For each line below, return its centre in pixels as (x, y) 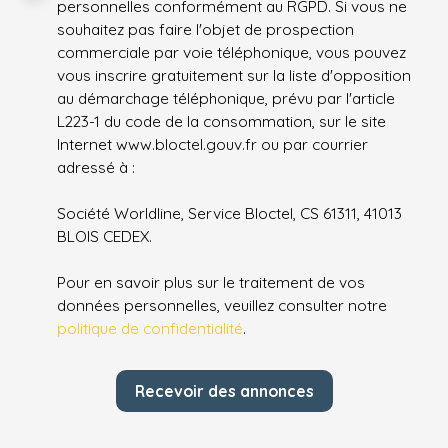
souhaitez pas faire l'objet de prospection (205, 29)
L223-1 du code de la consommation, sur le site (221, 121)
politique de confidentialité (150, 328)
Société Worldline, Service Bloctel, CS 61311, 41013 (229, 213)
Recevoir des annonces (224, 390)
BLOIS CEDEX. (104, 236)
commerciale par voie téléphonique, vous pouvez (231, 52)
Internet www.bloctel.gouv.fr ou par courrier (212, 144)
